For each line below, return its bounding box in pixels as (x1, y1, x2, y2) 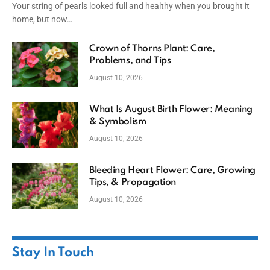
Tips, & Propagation (89, 178, 177, 188)
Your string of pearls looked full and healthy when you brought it (12, 1, 250, 11)
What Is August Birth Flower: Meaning (89, 105, 253, 115)
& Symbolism (89, 117, 146, 127)
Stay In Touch (12, 246, 94, 260)
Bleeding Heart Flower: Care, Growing (89, 166, 256, 176)
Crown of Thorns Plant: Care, (89, 44, 215, 54)
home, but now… (12, 14, 72, 25)
